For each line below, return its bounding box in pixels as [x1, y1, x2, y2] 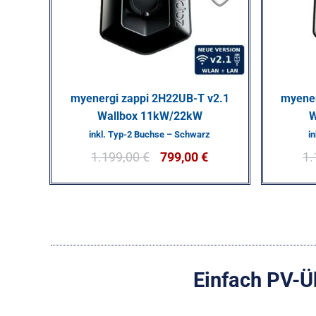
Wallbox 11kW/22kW [97, 109, 202, 123]
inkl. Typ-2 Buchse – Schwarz [89, 128, 210, 140]
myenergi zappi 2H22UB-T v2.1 [70, 91, 229, 105]
